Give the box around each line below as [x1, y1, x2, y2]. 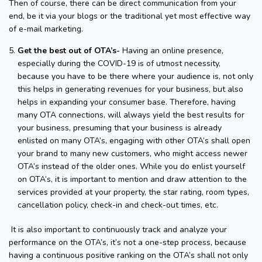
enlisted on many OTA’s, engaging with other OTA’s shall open [18, 135, 250, 146]
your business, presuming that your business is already [18, 122, 222, 133]
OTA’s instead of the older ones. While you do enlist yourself [18, 160, 245, 172]
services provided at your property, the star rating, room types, [18, 186, 249, 198]
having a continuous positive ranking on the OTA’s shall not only [9, 249, 248, 261]
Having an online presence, [122, 44, 223, 56]
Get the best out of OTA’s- [18, 44, 122, 56]
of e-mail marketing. [9, 23, 83, 35]
